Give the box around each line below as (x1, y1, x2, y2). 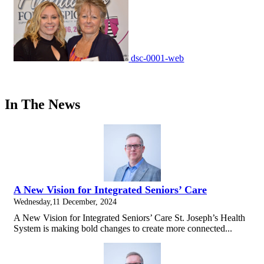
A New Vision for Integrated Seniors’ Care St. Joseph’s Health (14, 213, 245, 223)
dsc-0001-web (131, 53, 184, 64)
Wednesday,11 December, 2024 (14, 197, 117, 207)
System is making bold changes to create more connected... (14, 223, 232, 234)
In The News (5, 97, 80, 113)
